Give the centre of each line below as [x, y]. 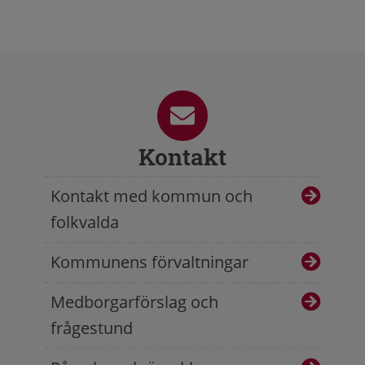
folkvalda [85, 222]
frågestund [92, 328]
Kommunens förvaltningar [150, 262]
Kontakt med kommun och [152, 196]
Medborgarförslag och [134, 302]
